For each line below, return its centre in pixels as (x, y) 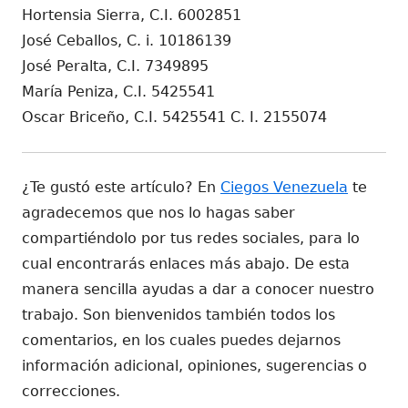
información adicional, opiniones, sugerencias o (194, 365)
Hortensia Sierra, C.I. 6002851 (132, 15)
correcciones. (71, 391)
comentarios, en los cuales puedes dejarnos (181, 340)
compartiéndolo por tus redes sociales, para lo (191, 238)
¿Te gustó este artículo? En (121, 187)
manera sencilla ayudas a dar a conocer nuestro (198, 289)
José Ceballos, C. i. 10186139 (127, 40)
